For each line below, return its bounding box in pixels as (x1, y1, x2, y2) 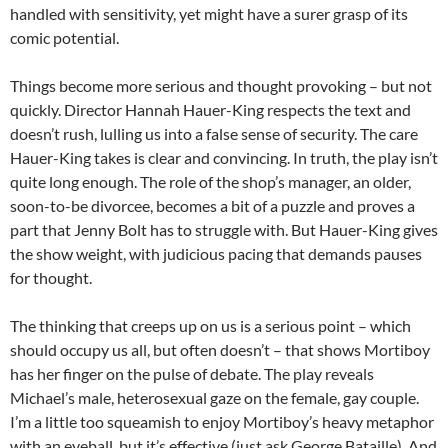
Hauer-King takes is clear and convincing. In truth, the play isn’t (10, 148, 438, 168)
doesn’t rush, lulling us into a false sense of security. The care (10, 124, 418, 144)
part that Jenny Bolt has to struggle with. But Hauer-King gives (10, 220, 438, 240)
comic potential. (10, 28, 119, 48)
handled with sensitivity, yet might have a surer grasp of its (10, 4, 408, 24)
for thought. (10, 268, 92, 288)
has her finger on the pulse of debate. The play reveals (10, 364, 374, 384)
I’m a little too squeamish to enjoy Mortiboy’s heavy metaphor (10, 412, 434, 432)
